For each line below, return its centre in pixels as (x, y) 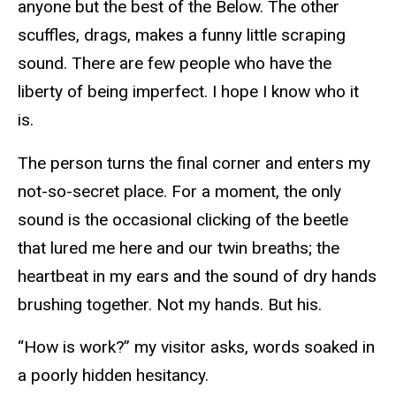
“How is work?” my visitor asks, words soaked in (196, 347)
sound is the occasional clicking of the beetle (183, 219)
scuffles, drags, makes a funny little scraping (182, 34)
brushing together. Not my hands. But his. (170, 304)
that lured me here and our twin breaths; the (179, 247)
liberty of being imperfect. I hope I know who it (188, 91)
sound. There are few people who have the (175, 63)
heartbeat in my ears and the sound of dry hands (197, 276)
